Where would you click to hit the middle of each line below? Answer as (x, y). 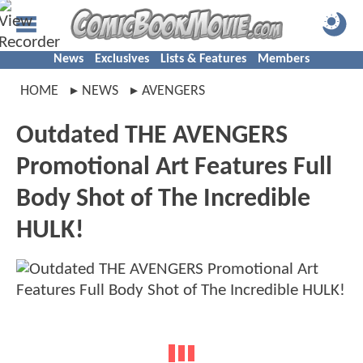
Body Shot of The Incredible (163, 199)
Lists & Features (203, 59)
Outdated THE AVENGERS (152, 136)
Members (284, 59)
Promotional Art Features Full (174, 168)
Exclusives (122, 59)
